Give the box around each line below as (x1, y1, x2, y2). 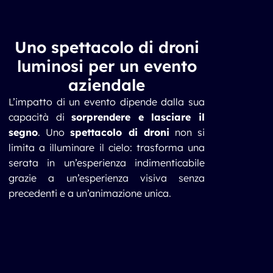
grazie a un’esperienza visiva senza (9, 172, 205, 184)
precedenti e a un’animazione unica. (9, 187, 171, 199)
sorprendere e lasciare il (71, 111, 205, 123)
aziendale (68, 75, 145, 95)
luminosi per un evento (16, 56, 197, 76)
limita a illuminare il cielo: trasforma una (9, 141, 205, 154)
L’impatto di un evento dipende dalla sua (9, 96, 205, 108)
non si (169, 126, 205, 138)
